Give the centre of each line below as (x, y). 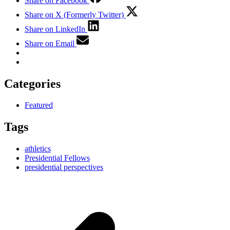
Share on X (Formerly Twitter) (74, 14)
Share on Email (50, 43)
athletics (38, 149)
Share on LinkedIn (55, 29)
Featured (39, 105)
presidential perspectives (64, 167)
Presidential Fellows (57, 158)
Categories (32, 83)
